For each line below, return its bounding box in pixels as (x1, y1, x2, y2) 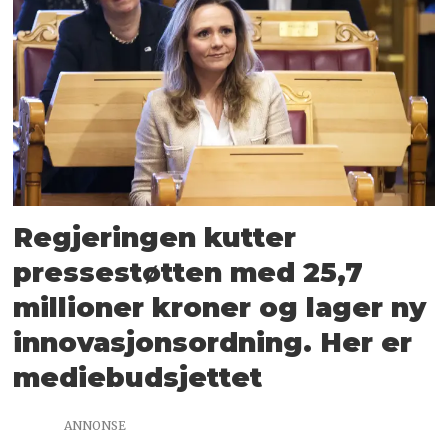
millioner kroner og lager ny (13, 290, 427, 324)
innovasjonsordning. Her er (13, 325, 413, 359)
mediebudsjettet (13, 360, 263, 394)
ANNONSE (64, 417, 126, 433)
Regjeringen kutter (13, 220, 297, 254)
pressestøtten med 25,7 (13, 255, 364, 289)
